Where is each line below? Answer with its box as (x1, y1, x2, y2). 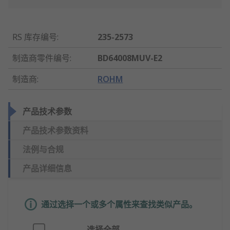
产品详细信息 (23, 163, 72, 175)
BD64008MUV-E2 (98, 52, 163, 64)
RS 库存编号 (12, 31, 57, 43)
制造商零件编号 (12, 52, 70, 64)
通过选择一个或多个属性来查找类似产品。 (41, 199, 197, 210)
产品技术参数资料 (23, 125, 88, 137)
